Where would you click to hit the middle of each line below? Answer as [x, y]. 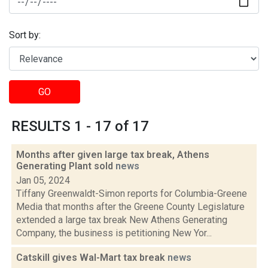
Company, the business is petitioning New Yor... [114, 233]
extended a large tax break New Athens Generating [122, 220]
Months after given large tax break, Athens [113, 155]
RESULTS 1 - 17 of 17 [80, 126]
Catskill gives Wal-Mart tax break [92, 258]
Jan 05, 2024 [43, 180]
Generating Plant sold [66, 166]
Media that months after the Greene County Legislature [130, 207]
